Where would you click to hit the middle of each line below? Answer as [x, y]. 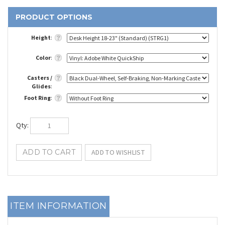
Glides [41, 84]
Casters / [40, 76]
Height [41, 36]
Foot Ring [37, 96]
